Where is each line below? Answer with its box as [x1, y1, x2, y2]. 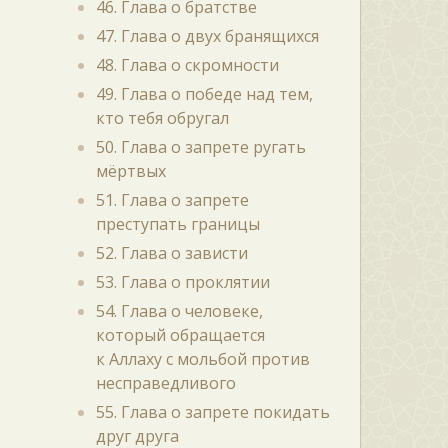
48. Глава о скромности [95, 54, 279, 76]
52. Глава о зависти [95, 242, 248, 264]
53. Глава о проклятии [95, 271, 270, 293]
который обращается [95, 324, 265, 346]
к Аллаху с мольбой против [95, 348, 310, 370]
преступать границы [95, 213, 260, 235]
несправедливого [95, 372, 236, 394]
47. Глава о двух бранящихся [95, 25, 319, 47]
